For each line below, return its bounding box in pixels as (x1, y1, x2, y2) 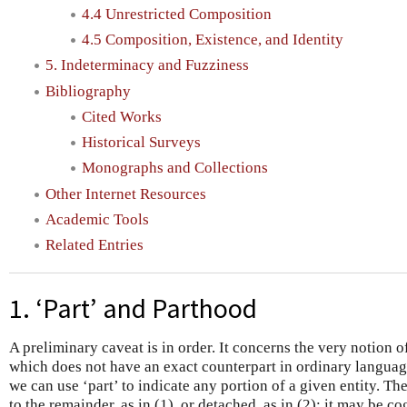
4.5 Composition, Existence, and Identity (82, 31, 343, 49)
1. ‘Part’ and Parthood (9, 291, 257, 325)
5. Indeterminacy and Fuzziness (45, 56, 249, 74)
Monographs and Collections (82, 159, 268, 177)
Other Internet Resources (45, 184, 206, 203)
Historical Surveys (82, 134, 201, 152)
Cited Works (82, 107, 162, 125)
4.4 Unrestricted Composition (82, 5, 272, 23)
